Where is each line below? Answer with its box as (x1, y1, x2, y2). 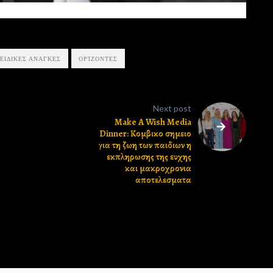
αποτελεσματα (135, 174, 192, 186)
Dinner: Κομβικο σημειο (99, 127, 192, 140)
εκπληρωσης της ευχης (107, 151, 192, 163)
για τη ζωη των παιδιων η (98, 139, 192, 152)
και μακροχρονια (125, 162, 192, 175)
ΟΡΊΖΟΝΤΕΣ (79, 55, 118, 63)
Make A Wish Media (115, 116, 192, 129)
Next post (153, 103, 192, 114)
